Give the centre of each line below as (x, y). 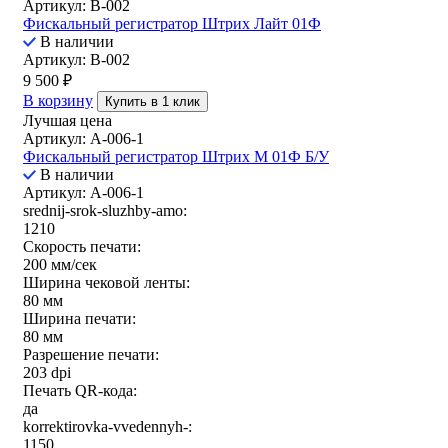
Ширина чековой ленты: (106, 283)
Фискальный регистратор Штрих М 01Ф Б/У (176, 157)
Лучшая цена (67, 121)
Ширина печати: (79, 319)
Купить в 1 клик (152, 102)
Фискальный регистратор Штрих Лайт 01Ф (172, 24)
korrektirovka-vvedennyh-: (107, 427)
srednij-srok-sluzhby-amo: (105, 211)
